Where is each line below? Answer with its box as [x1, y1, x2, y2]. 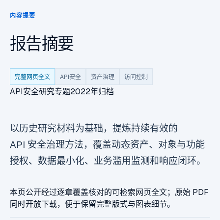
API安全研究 [10, 86, 55, 97]
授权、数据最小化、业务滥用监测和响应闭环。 [10, 155, 206, 167]
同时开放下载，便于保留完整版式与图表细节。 [10, 199, 175, 209]
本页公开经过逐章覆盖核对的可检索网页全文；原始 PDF [10, 187, 209, 197]
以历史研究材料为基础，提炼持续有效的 [10, 122, 178, 135]
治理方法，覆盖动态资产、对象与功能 [46, 138, 205, 151]
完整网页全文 [15, 73, 50, 81]
